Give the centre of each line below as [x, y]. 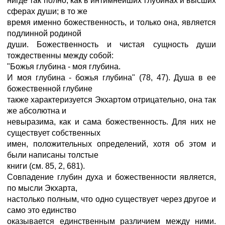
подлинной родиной [44, 33]
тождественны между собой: [60, 55]
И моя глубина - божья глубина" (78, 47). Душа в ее [111, 78]
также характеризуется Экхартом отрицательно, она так [111, 100]
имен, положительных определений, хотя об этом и [111, 144]
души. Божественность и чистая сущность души [111, 44]
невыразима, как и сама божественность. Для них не [111, 122]
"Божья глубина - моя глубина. [64, 67]
